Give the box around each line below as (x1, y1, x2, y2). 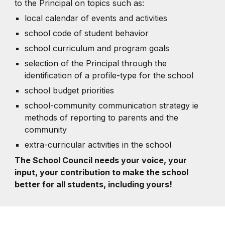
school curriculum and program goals (25, 43, 172, 53)
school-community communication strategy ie (25, 100, 199, 110)
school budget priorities (25, 85, 117, 95)
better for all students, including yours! (15, 179, 175, 189)
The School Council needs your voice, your (15, 155, 187, 165)
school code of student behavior (25, 28, 152, 38)
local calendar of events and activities (25, 13, 170, 23)
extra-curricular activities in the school (25, 139, 172, 150)
